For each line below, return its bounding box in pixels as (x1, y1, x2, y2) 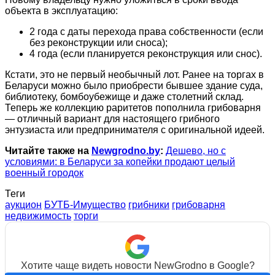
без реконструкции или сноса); (29, 37, 168, 48)
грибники (128, 199, 169, 211)
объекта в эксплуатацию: (5, 6, 118, 17)
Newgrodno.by (91, 145, 160, 157)
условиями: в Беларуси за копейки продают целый (5, 157, 235, 168)
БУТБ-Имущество (44, 199, 126, 211)
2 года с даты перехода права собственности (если (29, 26, 263, 37)
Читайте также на (5, 145, 91, 157)
